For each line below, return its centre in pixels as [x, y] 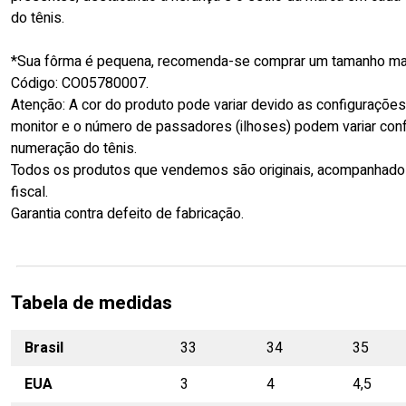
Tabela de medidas [92, 303]
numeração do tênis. [74, 148]
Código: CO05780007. [80, 83]
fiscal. [29, 192]
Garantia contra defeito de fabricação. [127, 213]
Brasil [44, 348]
